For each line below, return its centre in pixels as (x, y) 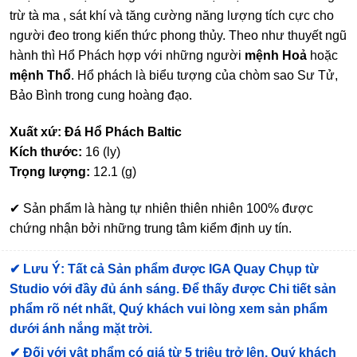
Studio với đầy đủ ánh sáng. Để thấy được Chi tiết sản (173, 289)
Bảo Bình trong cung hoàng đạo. (101, 95)
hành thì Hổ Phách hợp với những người (127, 55)
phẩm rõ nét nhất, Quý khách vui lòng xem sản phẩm (169, 309)
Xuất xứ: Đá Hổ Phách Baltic (96, 131)
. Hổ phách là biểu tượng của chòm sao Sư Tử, (204, 75)
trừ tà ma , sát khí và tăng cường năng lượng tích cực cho (172, 15)
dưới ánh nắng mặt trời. (81, 329)
